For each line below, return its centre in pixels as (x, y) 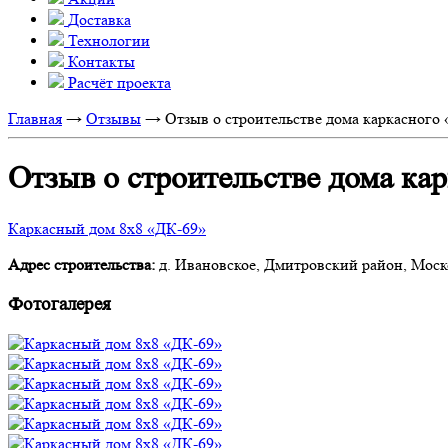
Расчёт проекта (119, 82)
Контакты (101, 61)
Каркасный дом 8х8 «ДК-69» (107, 228)
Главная (35, 118)
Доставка (99, 19)
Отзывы (113, 118)
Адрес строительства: (83, 264)
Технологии (109, 40)
